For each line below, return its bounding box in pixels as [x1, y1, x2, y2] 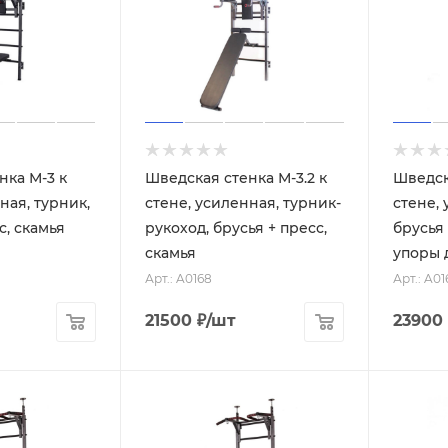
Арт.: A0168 [144, 270, 212, 286]
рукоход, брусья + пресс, [144, 218, 327, 237]
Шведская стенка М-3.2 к [144, 168, 327, 187]
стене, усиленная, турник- [144, 193, 341, 212]
